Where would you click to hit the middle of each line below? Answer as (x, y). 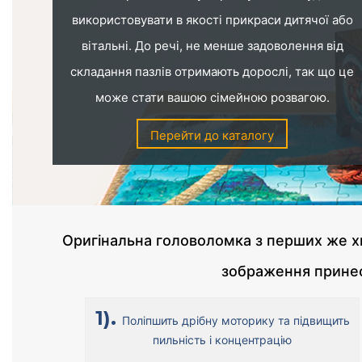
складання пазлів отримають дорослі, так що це (213, 72)
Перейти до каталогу (213, 135)
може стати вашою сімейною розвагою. (212, 97)
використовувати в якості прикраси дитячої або (212, 20)
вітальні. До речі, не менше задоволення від (212, 46)
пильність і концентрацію (223, 340)
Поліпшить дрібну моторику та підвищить (236, 320)
